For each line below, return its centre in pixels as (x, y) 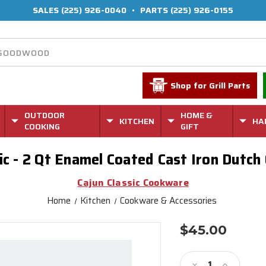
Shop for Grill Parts (210, 85)
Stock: (195, 255)
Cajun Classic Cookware (133, 183)
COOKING (42, 126)
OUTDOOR (45, 115)
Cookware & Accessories (169, 201)
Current (198, 244)
